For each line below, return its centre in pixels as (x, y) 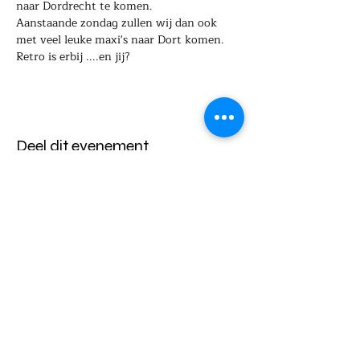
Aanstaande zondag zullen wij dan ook (118, 23)
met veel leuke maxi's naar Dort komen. (120, 40)
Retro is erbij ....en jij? (73, 57)
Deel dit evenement (82, 146)
